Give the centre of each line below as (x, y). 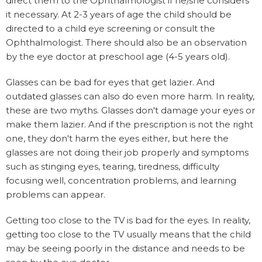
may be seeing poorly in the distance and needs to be (125, 248)
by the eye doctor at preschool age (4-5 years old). (118, 56)
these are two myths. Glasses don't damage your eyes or (130, 110)
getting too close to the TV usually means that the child (128, 234)
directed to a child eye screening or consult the (111, 28)
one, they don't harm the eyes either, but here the (117, 138)
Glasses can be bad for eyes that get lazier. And (110, 82)
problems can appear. (56, 194)
